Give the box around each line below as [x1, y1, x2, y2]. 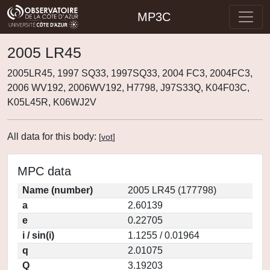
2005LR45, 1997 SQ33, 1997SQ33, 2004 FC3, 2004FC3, [7, 68, 253, 78]
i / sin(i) [22, 230, 54, 240]
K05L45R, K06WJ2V [7, 97, 96, 107]
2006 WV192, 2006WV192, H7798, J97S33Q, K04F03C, [7, 83, 250, 93]
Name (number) [22, 185, 93, 195]
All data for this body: [7, 131, 99, 142]
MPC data [17, 165, 71, 178]
